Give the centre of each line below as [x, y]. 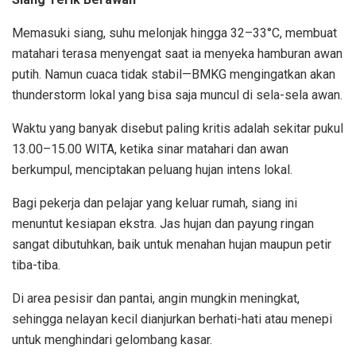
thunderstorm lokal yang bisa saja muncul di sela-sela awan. [177, 95]
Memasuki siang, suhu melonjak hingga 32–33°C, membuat [174, 33]
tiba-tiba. [36, 265]
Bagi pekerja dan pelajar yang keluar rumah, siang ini [155, 203]
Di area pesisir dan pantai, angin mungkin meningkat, [156, 298]
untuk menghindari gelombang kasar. [112, 339]
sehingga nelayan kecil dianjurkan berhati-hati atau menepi [172, 319]
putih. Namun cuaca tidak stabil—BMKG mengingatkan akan [174, 74]
